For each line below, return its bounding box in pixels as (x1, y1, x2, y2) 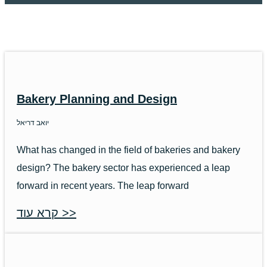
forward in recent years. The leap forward (17, 180, 189, 191)
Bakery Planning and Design (17, 92, 177, 105)
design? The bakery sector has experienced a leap (17, 162, 230, 173)
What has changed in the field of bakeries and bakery (17, 144, 240, 155)
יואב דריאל (17, 118, 49, 127)
